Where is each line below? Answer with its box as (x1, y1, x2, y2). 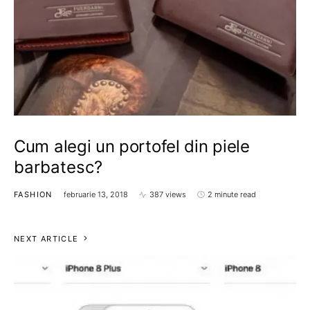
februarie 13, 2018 (63, 190, 128, 199)
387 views (149, 190, 186, 199)
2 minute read (207, 190, 256, 199)
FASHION (14, 190, 53, 199)
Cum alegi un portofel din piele (14, 136, 250, 156)
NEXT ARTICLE (14, 234, 79, 244)
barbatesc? (14, 157, 102, 177)
